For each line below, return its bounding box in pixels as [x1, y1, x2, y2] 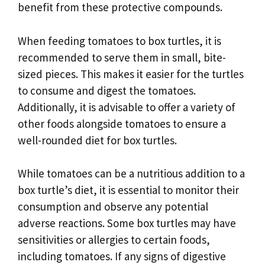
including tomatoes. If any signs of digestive [18, 249, 226, 264]
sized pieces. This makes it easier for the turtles [18, 66, 244, 81]
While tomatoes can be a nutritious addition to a [18, 166, 245, 181]
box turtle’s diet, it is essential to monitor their [18, 183, 239, 198]
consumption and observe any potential [18, 199, 208, 214]
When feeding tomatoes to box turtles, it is [18, 33, 221, 48]
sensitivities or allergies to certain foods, [18, 232, 210, 247]
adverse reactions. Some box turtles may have [18, 216, 236, 231]
